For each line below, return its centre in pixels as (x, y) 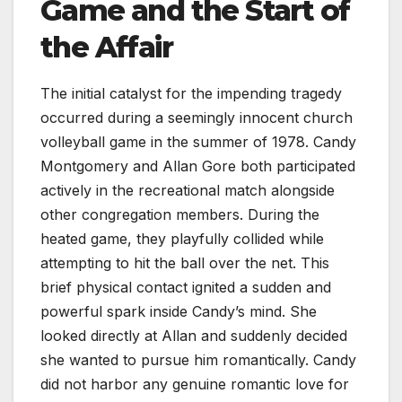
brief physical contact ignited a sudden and (186, 287)
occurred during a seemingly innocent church (197, 117)
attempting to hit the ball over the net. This (185, 262)
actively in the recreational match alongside (188, 190)
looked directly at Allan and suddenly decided (194, 335)
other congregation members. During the (180, 214)
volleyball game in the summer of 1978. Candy (198, 141)
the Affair (106, 47)
